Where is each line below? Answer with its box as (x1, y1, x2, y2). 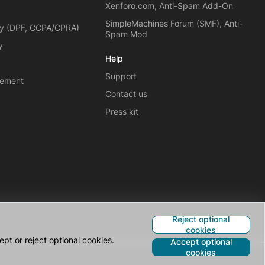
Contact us (105, 89, 147, 99)
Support (105, 71, 137, 81)
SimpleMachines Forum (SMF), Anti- (105, 18, 243, 28)
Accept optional (170, 237, 232, 247)
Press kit (105, 106, 138, 117)
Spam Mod (105, 29, 147, 39)
